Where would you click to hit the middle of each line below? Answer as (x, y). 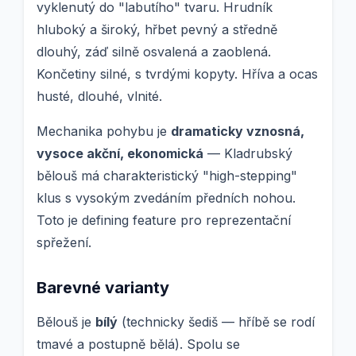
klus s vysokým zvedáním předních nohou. (166, 198)
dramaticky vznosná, (238, 132)
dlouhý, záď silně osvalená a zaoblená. (154, 52)
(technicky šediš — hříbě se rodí (216, 322)
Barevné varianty (103, 288)
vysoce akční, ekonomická (120, 154)
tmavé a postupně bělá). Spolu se (138, 344)
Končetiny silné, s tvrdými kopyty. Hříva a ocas (177, 74)
